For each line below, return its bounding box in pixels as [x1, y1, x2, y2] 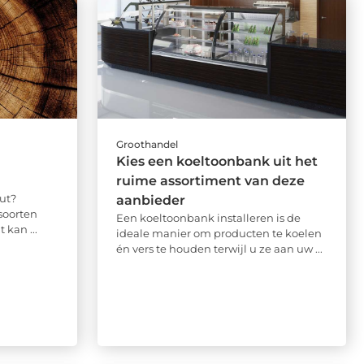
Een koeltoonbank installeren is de [115, 210, 301, 224]
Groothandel [115, 137, 178, 150]
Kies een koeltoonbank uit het [115, 153, 318, 169]
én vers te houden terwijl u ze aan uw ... [115, 241, 323, 255]
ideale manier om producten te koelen [115, 226, 322, 240]
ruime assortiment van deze [115, 172, 305, 188]
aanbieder [115, 192, 185, 208]
